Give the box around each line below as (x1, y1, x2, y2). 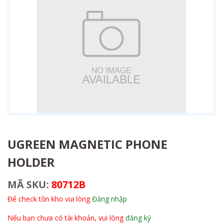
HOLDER (7, 154, 55, 170)
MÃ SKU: (7, 178, 51, 191)
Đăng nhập (92, 194, 127, 204)
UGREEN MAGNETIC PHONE (7, 136, 167, 152)
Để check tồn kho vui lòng (7, 194, 92, 204)
